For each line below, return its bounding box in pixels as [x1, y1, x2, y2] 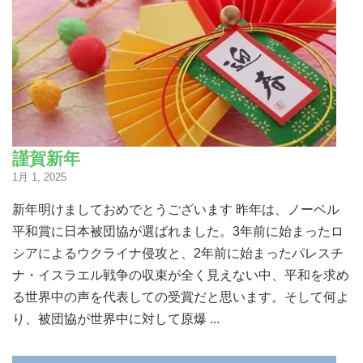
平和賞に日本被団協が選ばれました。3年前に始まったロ [12, 224, 344, 238]
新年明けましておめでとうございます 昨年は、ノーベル [12, 202, 340, 216]
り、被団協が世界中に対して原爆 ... [12, 311, 220, 326]
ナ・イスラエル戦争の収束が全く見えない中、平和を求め [12, 267, 349, 282]
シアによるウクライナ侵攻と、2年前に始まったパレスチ [12, 246, 344, 260]
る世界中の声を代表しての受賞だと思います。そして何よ [12, 289, 349, 304]
